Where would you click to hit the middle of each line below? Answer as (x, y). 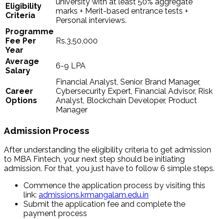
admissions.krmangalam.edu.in (94, 195)
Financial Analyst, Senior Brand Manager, (128, 82)
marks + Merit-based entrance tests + (122, 11)
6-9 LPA (71, 66)
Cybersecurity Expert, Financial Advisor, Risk (134, 91)
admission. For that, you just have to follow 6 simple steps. (109, 168)
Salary (18, 71)
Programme (30, 32)
